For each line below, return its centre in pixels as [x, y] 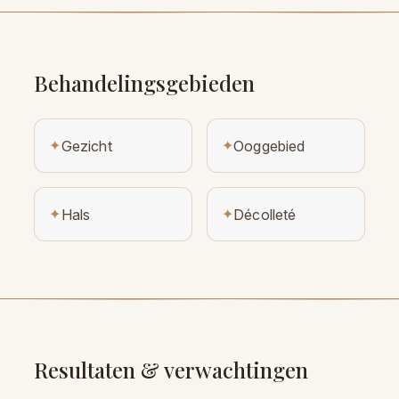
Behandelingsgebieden [145, 83]
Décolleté [265, 214]
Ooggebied [269, 146]
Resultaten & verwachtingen [171, 370]
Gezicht [86, 146]
